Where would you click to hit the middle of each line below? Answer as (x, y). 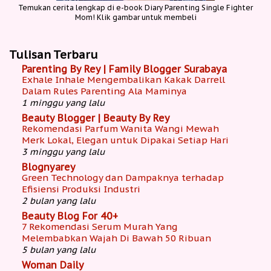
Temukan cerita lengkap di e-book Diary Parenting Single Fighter (135, 8)
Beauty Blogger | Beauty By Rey (96, 118)
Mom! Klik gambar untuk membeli (135, 18)
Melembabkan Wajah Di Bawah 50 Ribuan (116, 238)
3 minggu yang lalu (63, 152)
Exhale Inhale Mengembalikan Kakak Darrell (123, 80)
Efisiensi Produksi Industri (81, 189)
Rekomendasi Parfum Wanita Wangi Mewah (120, 129)
